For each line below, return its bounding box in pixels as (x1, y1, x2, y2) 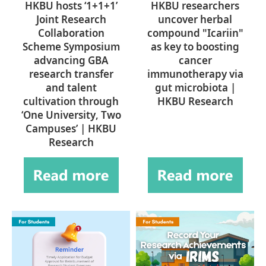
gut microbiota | (154, 80, 236, 96)
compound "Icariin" (147, 26, 243, 41)
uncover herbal (158, 12, 232, 27)
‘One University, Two (21, 107, 121, 123)
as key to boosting (151, 39, 239, 55)
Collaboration (37, 26, 104, 41)
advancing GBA (34, 53, 108, 68)
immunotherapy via (147, 66, 243, 82)
